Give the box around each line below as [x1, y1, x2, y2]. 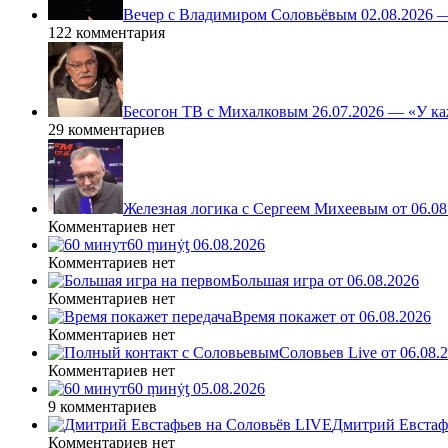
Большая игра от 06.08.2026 [231, 271, 419, 289]
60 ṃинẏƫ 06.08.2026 [127, 235, 265, 253]
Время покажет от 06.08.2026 [232, 307, 431, 325]
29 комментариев [48, 120, 165, 138]
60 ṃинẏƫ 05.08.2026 [127, 379, 265, 397]
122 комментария [48, 23, 165, 41]
